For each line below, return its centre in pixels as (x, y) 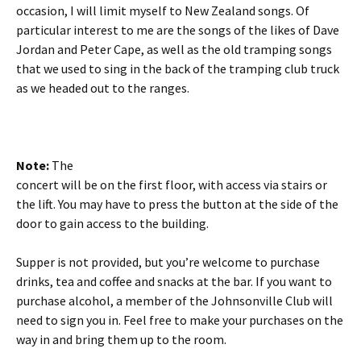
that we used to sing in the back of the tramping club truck (178, 68)
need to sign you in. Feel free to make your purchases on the (180, 320)
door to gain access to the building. (112, 223)
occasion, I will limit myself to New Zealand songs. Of (163, 10)
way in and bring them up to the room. (121, 339)
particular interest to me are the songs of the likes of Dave (178, 30)
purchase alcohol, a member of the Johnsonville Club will (174, 301)
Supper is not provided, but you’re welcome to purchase (168, 262)
